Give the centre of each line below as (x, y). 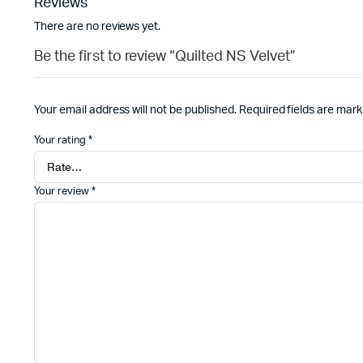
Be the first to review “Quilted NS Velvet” (165, 57)
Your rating (61, 141)
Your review (63, 192)
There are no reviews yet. (98, 27)
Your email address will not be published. (135, 110)
